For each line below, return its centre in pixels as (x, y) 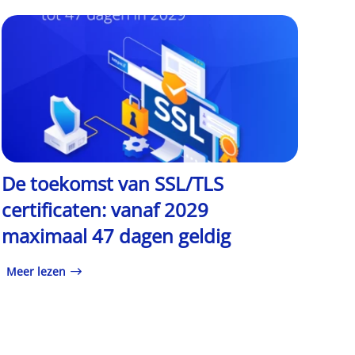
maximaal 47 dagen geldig (116, 236)
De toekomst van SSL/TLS (113, 184)
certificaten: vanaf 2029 (105, 210)
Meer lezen (36, 271)
